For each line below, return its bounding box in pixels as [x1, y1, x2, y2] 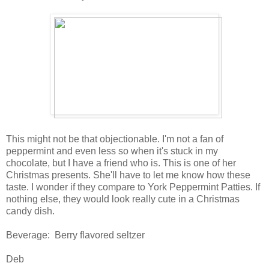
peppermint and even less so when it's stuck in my [6, 146, 218, 157]
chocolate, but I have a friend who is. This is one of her [6, 158, 236, 169]
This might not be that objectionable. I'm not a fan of [6, 134, 223, 145]
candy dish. [6, 206, 55, 217]
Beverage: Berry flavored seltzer [6, 230, 145, 241]
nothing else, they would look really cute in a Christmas [6, 194, 240, 205]
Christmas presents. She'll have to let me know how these [6, 170, 250, 181]
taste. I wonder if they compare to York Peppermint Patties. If [6, 182, 260, 193]
